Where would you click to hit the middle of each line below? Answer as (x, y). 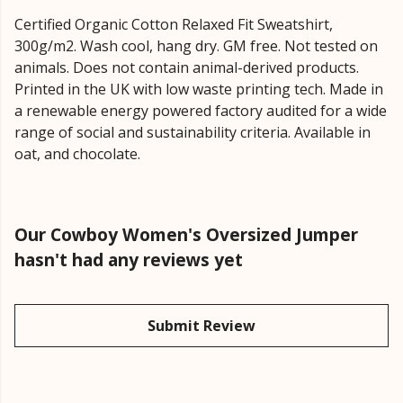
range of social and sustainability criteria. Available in (193, 133)
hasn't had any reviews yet (129, 260)
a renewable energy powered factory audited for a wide (201, 111)
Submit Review (201, 326)
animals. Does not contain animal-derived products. (187, 68)
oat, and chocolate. (77, 154)
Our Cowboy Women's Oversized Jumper (186, 235)
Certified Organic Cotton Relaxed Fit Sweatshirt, (174, 25)
